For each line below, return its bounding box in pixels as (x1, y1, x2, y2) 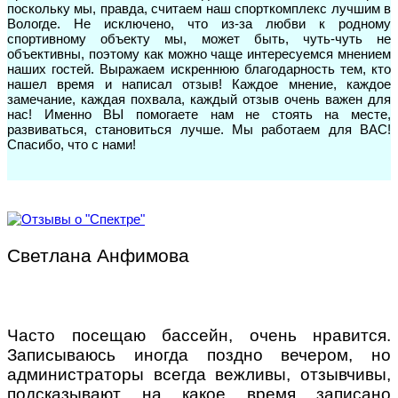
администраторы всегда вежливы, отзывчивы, (7, 364, 391, 384)
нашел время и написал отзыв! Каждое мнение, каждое (7, 76, 391, 92)
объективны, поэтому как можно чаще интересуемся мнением (7, 45, 391, 61)
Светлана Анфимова (7, 244, 189, 266)
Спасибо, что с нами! (7, 136, 136, 152)
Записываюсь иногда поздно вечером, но (7, 345, 391, 364)
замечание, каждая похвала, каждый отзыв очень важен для (7, 91, 391, 107)
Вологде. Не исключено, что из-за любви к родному (7, 15, 391, 31)
